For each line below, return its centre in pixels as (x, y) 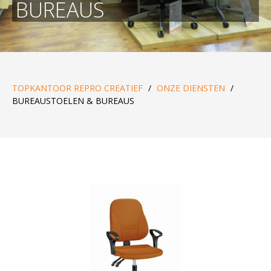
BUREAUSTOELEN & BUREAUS (73, 100)
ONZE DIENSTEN (191, 88)
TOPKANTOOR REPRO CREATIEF (77, 88)
